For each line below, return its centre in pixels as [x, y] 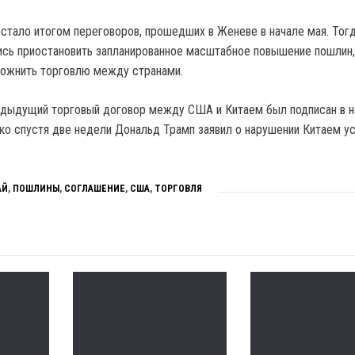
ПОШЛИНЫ [36, 189]
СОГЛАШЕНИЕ [95, 189]
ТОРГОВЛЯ [178, 189]
